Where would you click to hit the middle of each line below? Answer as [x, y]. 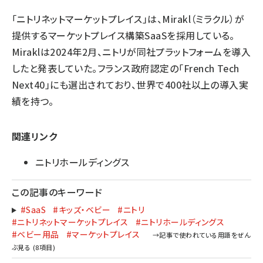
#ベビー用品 [36, 234]
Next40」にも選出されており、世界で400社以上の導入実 [130, 85]
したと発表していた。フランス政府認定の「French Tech [126, 68]
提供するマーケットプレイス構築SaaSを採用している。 [123, 35]
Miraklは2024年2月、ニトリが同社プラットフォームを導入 [131, 52]
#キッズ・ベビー [82, 210]
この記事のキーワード [57, 192]
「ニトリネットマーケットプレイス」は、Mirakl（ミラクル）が [128, 19]
